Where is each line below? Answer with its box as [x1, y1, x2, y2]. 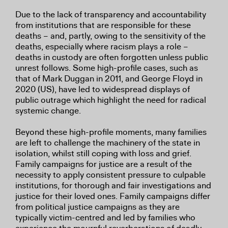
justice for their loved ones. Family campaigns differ [15, 191, 210, 202]
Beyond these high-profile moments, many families [15, 127, 207, 137]
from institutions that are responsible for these [15, 20, 191, 31]
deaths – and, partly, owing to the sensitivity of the [15, 31, 206, 41]
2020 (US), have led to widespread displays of [15, 84, 190, 95]
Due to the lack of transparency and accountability [15, 9, 206, 20]
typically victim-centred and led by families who [15, 212, 195, 223]
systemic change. [15, 105, 81, 116]
